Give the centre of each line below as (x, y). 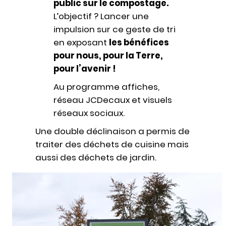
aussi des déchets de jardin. (96, 157)
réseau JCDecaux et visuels (112, 100)
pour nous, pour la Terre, (108, 55)
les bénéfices (139, 42)
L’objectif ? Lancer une (101, 16)
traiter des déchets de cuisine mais (112, 144)
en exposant (81, 42)
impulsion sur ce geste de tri (114, 29)
